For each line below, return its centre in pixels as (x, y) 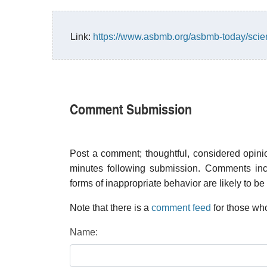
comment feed (181, 208)
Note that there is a (111, 208)
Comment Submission (131, 108)
